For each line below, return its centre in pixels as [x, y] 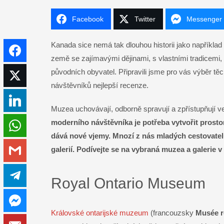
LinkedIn [40, 101]
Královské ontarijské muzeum [100, 213]
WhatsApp [43, 126]
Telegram [41, 176]
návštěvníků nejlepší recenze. [100, 85]
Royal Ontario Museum [128, 183]
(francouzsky [172, 213]
